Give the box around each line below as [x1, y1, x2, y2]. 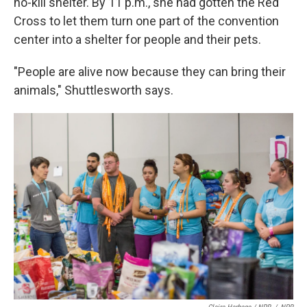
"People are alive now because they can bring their [14, 64, 286, 79]
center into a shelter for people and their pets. [14, 32, 261, 47]
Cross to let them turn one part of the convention [14, 14, 279, 29]
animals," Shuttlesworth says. [14, 83, 173, 98]
